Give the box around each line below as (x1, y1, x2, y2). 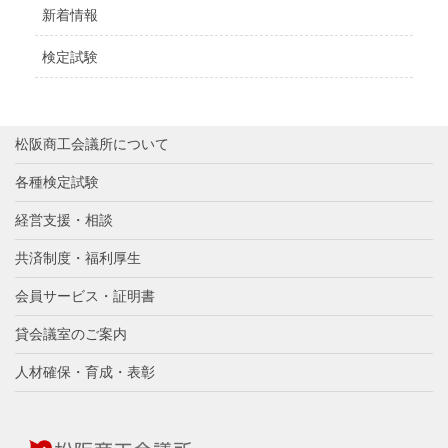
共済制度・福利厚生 (15, 249, 141, 266)
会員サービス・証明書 (15, 287, 155, 304)
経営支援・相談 (15, 211, 113, 228)
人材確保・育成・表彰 (15, 363, 155, 380)
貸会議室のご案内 (15, 325, 127, 342)
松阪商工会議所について (15, 135, 169, 152)
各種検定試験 (15, 173, 99, 190)
